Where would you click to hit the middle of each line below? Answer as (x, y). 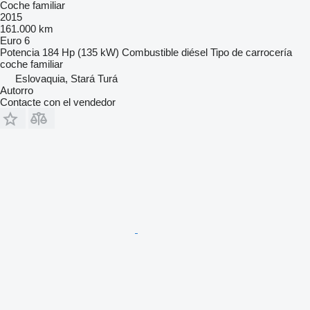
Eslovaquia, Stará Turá (66, 79)
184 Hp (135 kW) (81, 53)
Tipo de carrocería (251, 53)
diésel (194, 53)
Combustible (150, 53)
